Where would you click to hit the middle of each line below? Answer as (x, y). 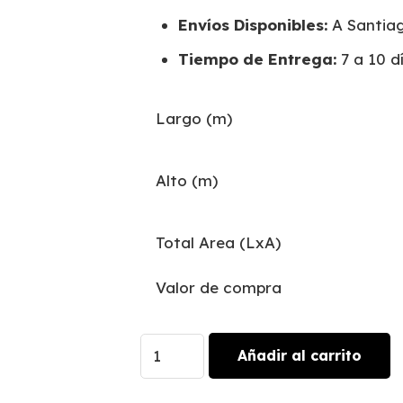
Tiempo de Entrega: (258, 59)
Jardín (163, 346)
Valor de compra (218, 287)
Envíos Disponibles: (253, 24)
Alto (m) (186, 180)
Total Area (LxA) (218, 242)
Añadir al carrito (300, 356)
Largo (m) (193, 118)
